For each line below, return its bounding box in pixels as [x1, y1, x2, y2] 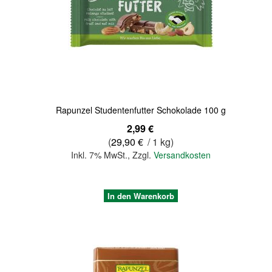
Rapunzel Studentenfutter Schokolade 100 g [56, 103, 226, 116]
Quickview [15, 24, 54, 37]
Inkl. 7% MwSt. [71, 148, 128, 161]
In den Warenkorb [107, 189, 175, 202]
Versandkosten [154, 148, 211, 161]
